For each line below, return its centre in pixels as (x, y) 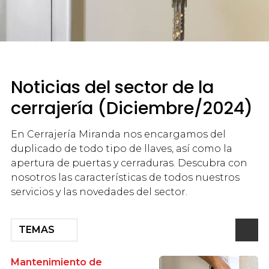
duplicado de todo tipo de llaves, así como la (121, 149)
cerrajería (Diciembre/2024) (131, 108)
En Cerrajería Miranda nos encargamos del (118, 134)
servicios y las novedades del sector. (99, 192)
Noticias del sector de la (112, 87)
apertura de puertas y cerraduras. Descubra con (129, 163)
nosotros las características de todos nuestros (125, 178)
